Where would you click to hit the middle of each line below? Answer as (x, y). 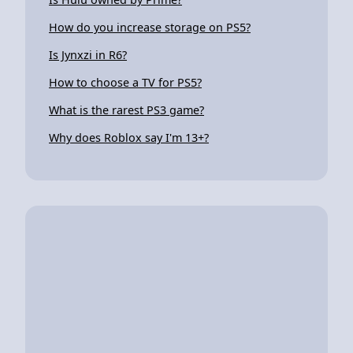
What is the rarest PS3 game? (126, 110)
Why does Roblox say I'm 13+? (129, 137)
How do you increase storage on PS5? (150, 27)
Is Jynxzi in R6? (88, 54)
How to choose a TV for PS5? (125, 82)
